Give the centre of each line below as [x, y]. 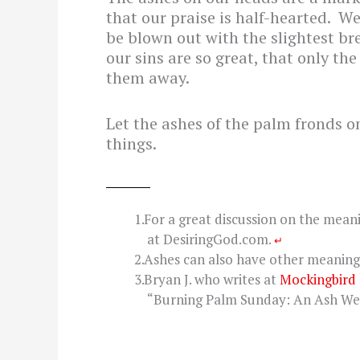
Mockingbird [317, 279]
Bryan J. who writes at [211, 279]
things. [131, 143]
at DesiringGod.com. [211, 239]
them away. [148, 77]
